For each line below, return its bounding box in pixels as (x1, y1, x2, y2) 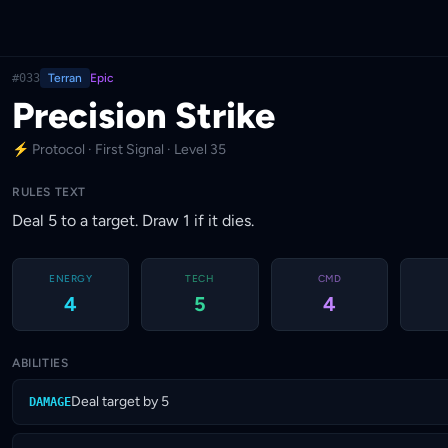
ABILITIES (12, 356, 69, 370)
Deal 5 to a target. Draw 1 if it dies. (12, 211, 254, 230)
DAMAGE (29, 395, 71, 409)
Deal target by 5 (71, 393, 169, 410)
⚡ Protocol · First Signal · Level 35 (12, 141, 226, 158)
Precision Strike (12, 94, 275, 137)
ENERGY (49, 272, 93, 285)
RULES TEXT (12, 185, 86, 199)
